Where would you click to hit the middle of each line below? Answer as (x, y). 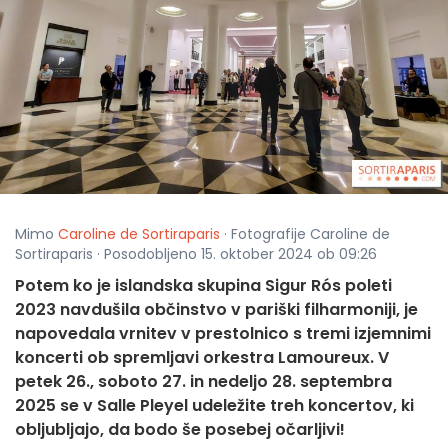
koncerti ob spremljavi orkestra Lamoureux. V (202, 358)
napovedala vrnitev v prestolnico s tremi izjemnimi (223, 334)
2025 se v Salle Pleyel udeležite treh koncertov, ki (214, 406)
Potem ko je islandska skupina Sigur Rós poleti (203, 286)
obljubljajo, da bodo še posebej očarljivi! (180, 430)
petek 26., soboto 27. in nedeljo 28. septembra (203, 382)
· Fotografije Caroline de (305, 234)
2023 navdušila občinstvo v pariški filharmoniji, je (216, 310)
